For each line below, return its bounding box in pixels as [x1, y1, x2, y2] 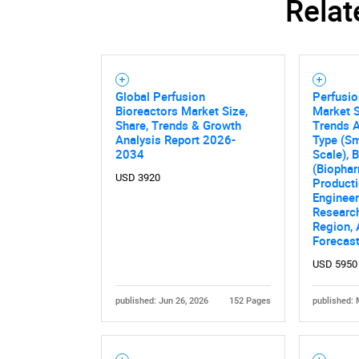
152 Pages [229, 296, 272, 307]
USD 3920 [115, 171, 160, 184]
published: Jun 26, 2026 [115, 296, 208, 307]
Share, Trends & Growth [115, 117, 241, 134]
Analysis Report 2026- [115, 131, 236, 148]
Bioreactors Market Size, [115, 103, 248, 119]
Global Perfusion [115, 88, 205, 105]
